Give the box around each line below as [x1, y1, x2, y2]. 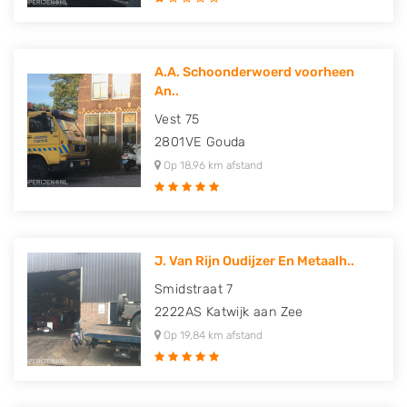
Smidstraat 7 [154, 282, 233, 297]
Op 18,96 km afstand [161, 159, 263, 172]
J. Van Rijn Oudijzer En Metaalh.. [154, 253, 354, 269]
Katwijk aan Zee [205, 304, 303, 320]
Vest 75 [154, 112, 200, 127]
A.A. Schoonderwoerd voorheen [154, 65, 354, 80]
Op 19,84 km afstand [161, 329, 263, 342]
